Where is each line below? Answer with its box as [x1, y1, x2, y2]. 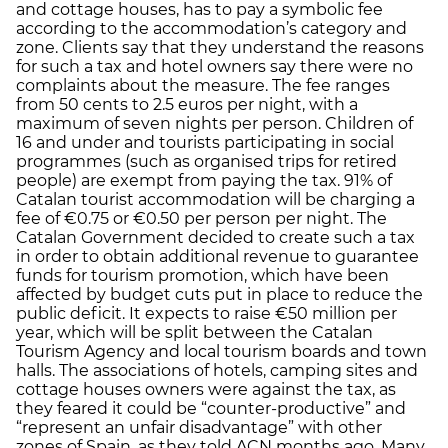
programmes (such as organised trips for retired [16, 152, 397, 172]
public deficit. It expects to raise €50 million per [16, 304, 397, 324]
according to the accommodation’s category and [16, 19, 407, 39]
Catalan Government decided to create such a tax [16, 228, 415, 248]
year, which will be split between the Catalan [16, 323, 373, 343]
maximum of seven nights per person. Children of [16, 114, 413, 134]
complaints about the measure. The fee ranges [16, 76, 390, 96]
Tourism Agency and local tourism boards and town [16, 342, 427, 362]
